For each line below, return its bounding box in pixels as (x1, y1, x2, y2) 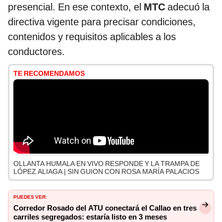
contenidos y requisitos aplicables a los (8, 31, 176, 43)
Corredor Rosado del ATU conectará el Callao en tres (13, 204, 197, 213)
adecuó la (165, 1, 210, 13)
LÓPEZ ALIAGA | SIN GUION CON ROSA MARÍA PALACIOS (13, 167, 199, 176)
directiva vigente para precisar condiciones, (8, 16, 196, 28)
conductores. (8, 46, 65, 58)
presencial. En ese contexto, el (8, 1, 144, 13)
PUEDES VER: (13, 192, 47, 201)
